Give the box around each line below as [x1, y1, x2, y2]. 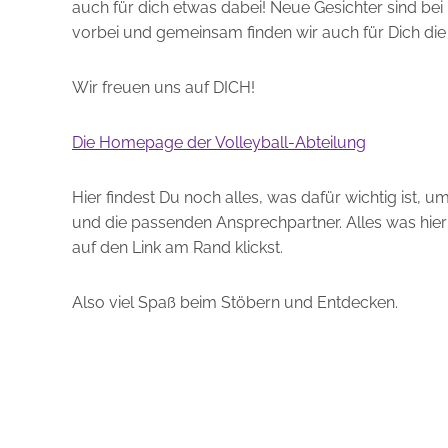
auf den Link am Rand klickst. [72, 238, 283, 257]
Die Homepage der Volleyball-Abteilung [72, 133, 366, 152]
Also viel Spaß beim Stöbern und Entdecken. [72, 293, 398, 312]
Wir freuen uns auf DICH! [72, 78, 255, 97]
